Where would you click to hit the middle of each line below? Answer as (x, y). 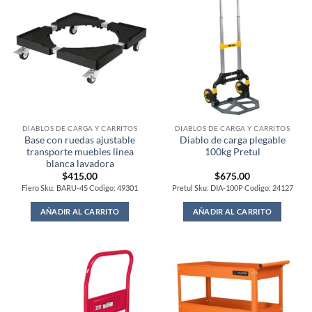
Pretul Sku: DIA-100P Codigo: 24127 (232, 188)
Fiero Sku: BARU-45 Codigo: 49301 (80, 188)
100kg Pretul (232, 151)
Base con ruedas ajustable (80, 140)
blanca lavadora (80, 163)
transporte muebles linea (80, 151)
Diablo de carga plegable (232, 140)
